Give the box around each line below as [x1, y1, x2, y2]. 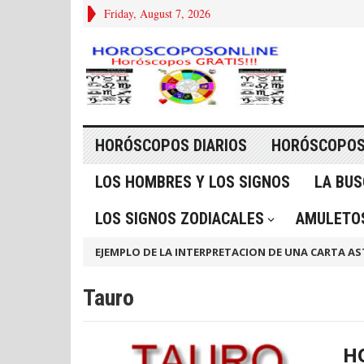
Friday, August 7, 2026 [104, 6, 210, 21]
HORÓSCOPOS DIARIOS [95, 136, 247, 155]
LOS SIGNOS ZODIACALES [95, 209, 264, 228]
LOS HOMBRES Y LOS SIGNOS [95, 172, 290, 192]
